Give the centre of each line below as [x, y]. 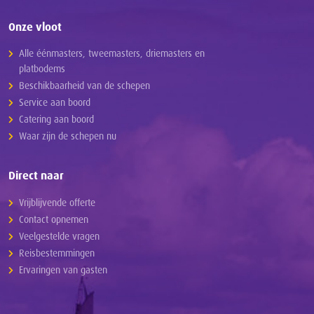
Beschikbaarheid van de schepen [84, 86]
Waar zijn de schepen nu [67, 136]
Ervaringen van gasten [63, 270]
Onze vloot [35, 27]
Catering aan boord [56, 119]
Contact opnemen [53, 219]
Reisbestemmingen [56, 253]
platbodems [42, 69]
